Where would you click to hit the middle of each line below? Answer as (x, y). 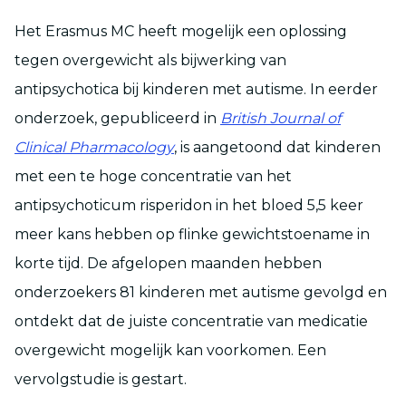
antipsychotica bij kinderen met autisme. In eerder (196, 89)
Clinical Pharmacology (94, 147)
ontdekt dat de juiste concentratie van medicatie (191, 321)
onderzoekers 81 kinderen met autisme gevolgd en (201, 292)
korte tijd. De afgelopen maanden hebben (168, 263)
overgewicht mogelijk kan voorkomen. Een (170, 350)
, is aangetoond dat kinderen (277, 147)
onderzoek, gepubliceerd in (117, 118)
